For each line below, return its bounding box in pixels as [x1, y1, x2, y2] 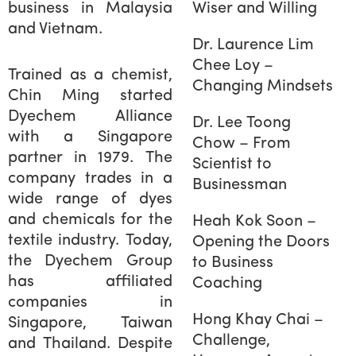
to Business [192, 255, 273, 271]
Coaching [192, 276, 262, 292]
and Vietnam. [8, 21, 103, 37]
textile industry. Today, [8, 232, 172, 249]
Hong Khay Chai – [192, 312, 323, 328]
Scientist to [192, 157, 272, 172]
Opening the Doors [192, 234, 330, 250]
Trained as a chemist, [8, 67, 172, 83]
